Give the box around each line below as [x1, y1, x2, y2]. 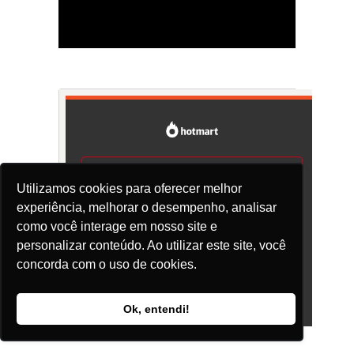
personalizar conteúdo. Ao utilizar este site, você [17, 239, 287, 253]
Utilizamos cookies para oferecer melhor [17, 182, 243, 196]
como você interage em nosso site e [17, 220, 218, 234]
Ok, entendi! [122, 303, 190, 316]
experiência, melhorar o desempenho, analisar [17, 201, 277, 215]
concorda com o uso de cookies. [17, 258, 198, 272]
